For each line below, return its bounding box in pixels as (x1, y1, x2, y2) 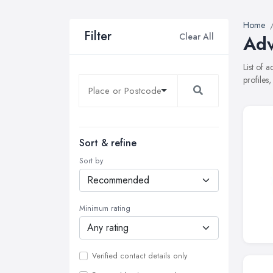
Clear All (179, 30, 214, 43)
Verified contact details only (92, 250, 187, 261)
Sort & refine (79, 136, 136, 150)
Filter (84, 27, 112, 45)
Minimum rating (79, 203, 130, 214)
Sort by (79, 155, 103, 166)
